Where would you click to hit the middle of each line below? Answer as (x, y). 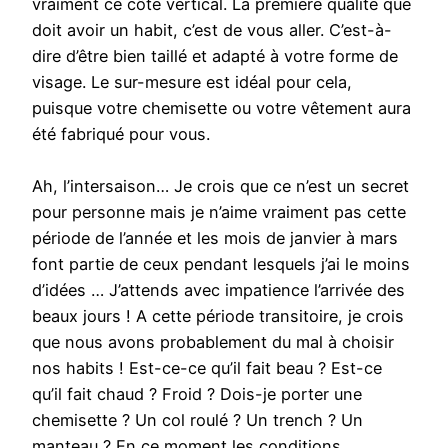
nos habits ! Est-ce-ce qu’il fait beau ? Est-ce (207, 368)
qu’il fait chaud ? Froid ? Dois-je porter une (197, 394)
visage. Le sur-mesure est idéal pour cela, (192, 82)
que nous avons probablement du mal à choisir (213, 342)
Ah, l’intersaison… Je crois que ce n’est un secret (220, 186)
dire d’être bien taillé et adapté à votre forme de (215, 56)
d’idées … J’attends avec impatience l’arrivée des (218, 290)
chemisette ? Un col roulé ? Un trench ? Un (197, 420)
